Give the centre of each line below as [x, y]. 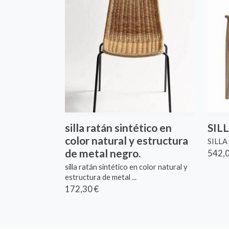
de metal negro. [103, 153]
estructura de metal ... [101, 177]
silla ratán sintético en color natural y [127, 167]
